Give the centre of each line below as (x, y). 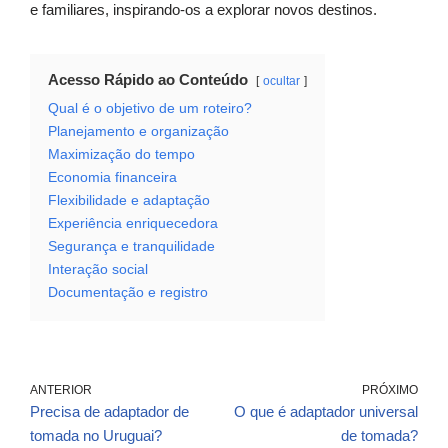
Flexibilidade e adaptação (129, 201)
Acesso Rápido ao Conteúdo (148, 80)
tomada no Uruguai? (96, 436)
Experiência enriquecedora (133, 224)
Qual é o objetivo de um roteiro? (150, 109)
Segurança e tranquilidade (131, 247)
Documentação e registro (128, 293)
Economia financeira (112, 178)
